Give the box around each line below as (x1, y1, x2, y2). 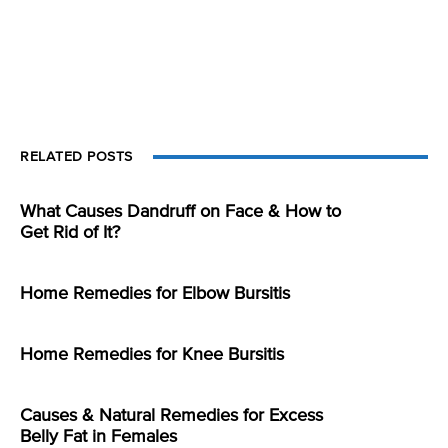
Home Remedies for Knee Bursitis (20, 346, 284, 365)
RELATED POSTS (20, 150, 133, 165)
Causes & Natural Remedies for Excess (20, 407, 323, 426)
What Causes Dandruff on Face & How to (20, 203, 341, 222)
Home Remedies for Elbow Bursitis (20, 285, 290, 304)
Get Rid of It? (20, 224, 120, 243)
